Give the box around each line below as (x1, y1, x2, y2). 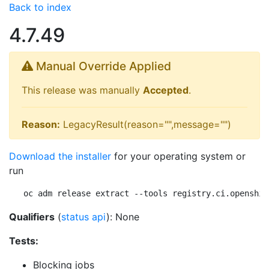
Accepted (143, 84, 189, 96)
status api (61, 211, 106, 223)
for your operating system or (111, 150, 246, 162)
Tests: (9, 235, 38, 247)
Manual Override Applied (33, 59, 171, 73)
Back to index (9, 1, 71, 13)
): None (106, 211, 139, 223)
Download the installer (9, 150, 111, 162)
